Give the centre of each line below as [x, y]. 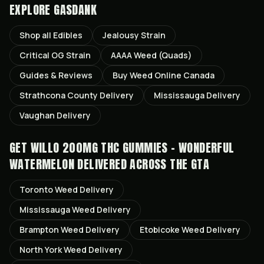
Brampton [39, 230]
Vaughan [37, 115]
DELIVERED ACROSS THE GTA [142, 164]
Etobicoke [160, 230]
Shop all [36, 35]
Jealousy [121, 35]
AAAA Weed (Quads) [151, 55]
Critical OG [42, 55]
